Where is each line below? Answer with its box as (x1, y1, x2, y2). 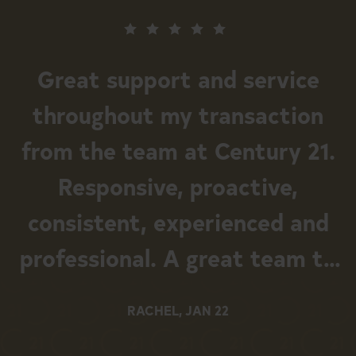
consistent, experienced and (27, 204, 329, 238)
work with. (119, 276, 237, 309)
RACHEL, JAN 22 (127, 300, 229, 319)
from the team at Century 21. (21, 133, 335, 166)
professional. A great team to (20, 240, 336, 273)
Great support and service (37, 61, 319, 95)
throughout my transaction (33, 97, 323, 130)
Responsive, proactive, (58, 168, 298, 202)
